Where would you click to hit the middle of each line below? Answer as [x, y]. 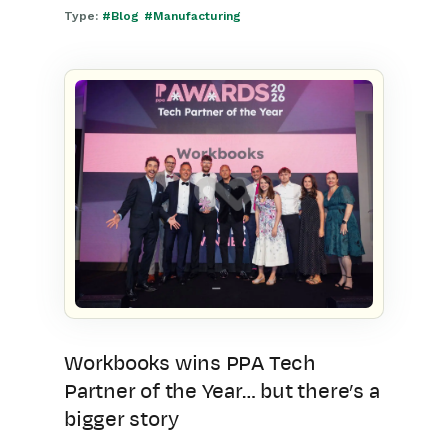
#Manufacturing [192, 16]
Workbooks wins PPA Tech [190, 363]
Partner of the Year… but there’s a [222, 391]
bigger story [121, 419]
